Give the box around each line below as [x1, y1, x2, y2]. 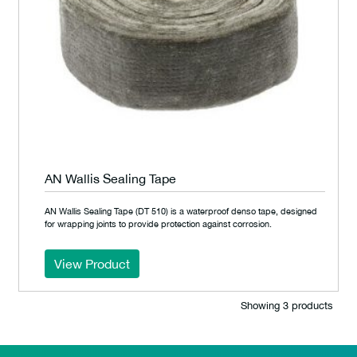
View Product [54, 257, 130, 271]
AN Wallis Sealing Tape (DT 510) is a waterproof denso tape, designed [45, 206, 317, 216]
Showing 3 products [241, 300, 333, 312]
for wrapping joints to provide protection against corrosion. [45, 218, 272, 229]
